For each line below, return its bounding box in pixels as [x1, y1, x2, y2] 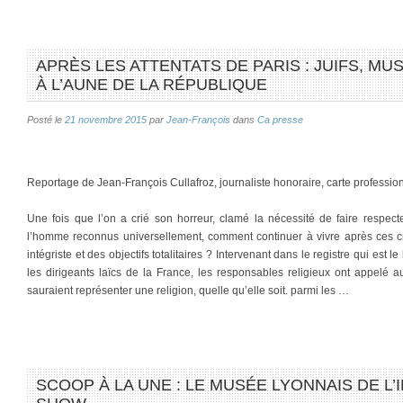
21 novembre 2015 [65, 114, 147, 125]
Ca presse [257, 114, 303, 125]
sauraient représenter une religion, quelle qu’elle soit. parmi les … [27, 284, 349, 297]
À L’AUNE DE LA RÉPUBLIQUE [36, 76, 267, 94]
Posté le [27, 114, 65, 125]
